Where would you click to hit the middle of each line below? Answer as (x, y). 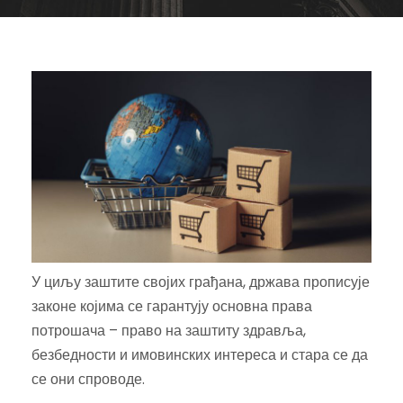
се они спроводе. (88, 379)
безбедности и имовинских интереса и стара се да (200, 354)
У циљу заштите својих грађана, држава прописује (201, 282)
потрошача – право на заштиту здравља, (169, 330)
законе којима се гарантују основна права (172, 306)
